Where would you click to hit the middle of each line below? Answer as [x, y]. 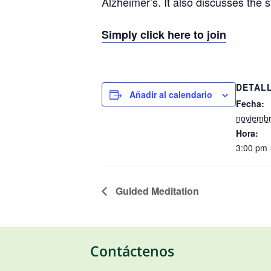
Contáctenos [132, 252]
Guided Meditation [156, 191]
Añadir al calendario [171, 95]
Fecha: [250, 104]
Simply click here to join [164, 35]
